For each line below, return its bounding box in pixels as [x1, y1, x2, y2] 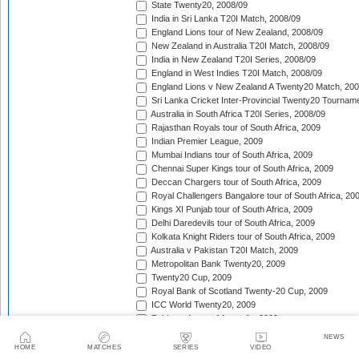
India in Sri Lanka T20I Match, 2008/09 [149, 14, 301, 24]
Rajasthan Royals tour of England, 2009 [149, 341, 305, 351]
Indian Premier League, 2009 [149, 136, 263, 147]
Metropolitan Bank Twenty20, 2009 [149, 259, 285, 269]
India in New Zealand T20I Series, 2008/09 [149, 54, 316, 65]
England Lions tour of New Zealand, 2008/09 [149, 27, 323, 38]
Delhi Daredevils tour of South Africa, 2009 [149, 218, 315, 228]
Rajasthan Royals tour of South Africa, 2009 [149, 123, 321, 133]
